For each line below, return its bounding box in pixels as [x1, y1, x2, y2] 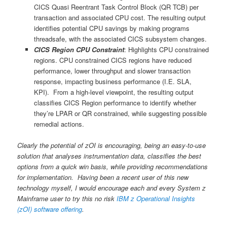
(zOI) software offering [17, 204, 83, 214]
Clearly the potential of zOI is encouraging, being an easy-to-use [17, 140, 206, 150]
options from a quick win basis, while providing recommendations [17, 162, 208, 172]
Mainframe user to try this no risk [17, 194, 117, 204]
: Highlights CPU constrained [124, 45, 209, 55]
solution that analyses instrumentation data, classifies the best [17, 151, 202, 161]
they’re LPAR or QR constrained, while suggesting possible [33, 108, 207, 119]
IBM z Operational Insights [117, 194, 196, 204]
